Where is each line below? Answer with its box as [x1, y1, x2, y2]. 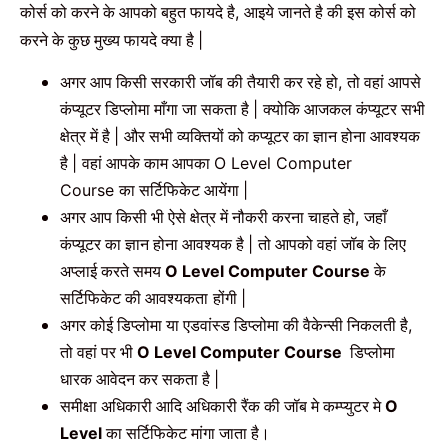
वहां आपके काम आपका [82, 152, 214, 175]
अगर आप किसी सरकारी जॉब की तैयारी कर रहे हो [60, 71, 338, 94]
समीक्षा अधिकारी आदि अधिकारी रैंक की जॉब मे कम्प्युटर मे [60, 395, 385, 418]
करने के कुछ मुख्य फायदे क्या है [20, 29, 198, 52]
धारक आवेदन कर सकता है [60, 368, 214, 391]
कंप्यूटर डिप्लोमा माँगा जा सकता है [60, 98, 253, 121]
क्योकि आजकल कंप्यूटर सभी [263, 98, 425, 121]
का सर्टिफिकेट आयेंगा [119, 179, 243, 202]
